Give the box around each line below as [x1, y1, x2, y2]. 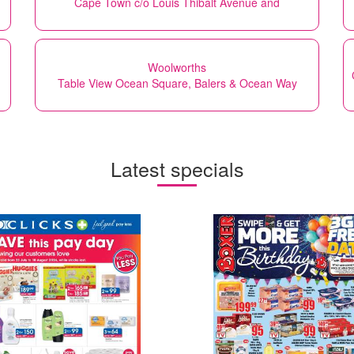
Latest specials [110, 153, 244, 183]
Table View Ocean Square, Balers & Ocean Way [57, 74, 297, 91]
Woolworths [148, 58, 206, 75]
